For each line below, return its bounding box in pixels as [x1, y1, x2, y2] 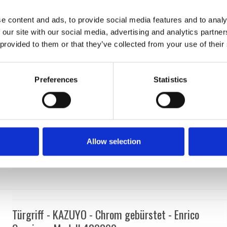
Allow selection [86, 137, 141, 146]
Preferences [34, 75, 78, 84]
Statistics [154, 75, 187, 84]
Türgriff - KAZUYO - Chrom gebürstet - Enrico [12, 205, 200, 223]
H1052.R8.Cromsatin [12, 8, 73, 16]
